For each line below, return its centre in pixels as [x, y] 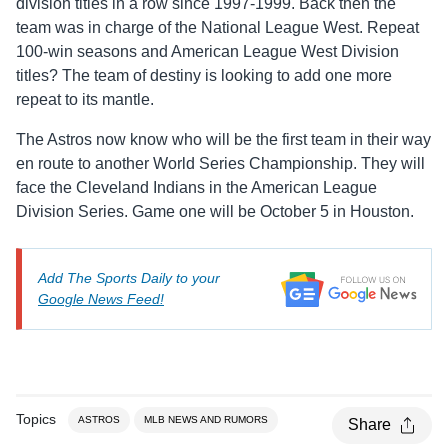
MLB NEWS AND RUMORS [206, 419]
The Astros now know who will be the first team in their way [223, 139]
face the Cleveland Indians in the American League [196, 187]
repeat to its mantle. [85, 99]
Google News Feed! [101, 298]
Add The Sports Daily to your [129, 277]
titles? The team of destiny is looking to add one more [204, 75]
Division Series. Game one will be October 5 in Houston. [215, 211]
